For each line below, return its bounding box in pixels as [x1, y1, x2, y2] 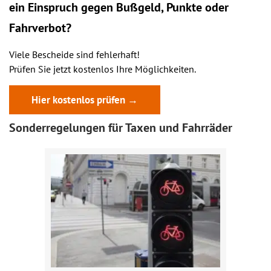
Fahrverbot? [9, 20, 71, 36]
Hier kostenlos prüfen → [31, 93, 138, 106]
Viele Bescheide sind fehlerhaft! [9, 48, 140, 60]
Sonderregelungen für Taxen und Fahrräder [9, 120, 232, 135]
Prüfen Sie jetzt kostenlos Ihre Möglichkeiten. [9, 63, 196, 75]
